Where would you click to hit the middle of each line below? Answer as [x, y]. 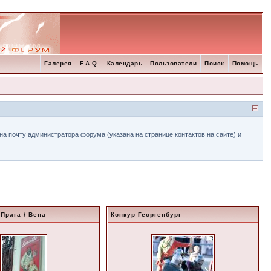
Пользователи [174, 63]
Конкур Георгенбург [146, 214]
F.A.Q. [89, 63]
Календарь [125, 63]
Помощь [245, 63]
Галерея [58, 63]
